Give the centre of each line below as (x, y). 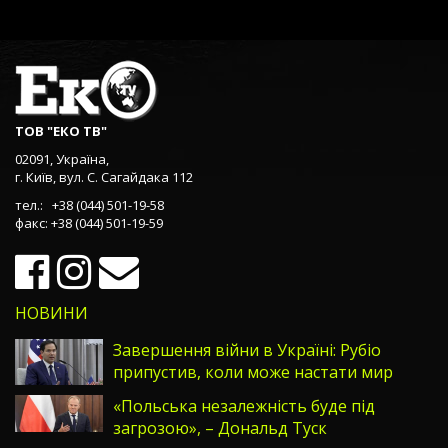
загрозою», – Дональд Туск (220, 428)
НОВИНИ (51, 313)
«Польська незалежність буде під (244, 406)
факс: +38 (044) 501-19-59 (89, 223)
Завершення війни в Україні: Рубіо (247, 350)
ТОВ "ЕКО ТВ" (61, 131)
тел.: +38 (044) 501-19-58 (89, 205)
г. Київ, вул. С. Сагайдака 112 (104, 177)
